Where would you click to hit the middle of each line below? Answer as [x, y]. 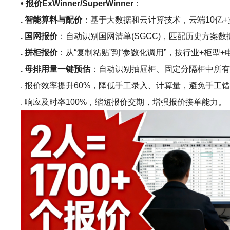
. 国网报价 [39, 36]
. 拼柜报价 [39, 53]
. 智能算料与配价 [52, 20]
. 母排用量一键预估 [56, 69]
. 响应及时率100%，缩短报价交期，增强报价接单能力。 [124, 102]
